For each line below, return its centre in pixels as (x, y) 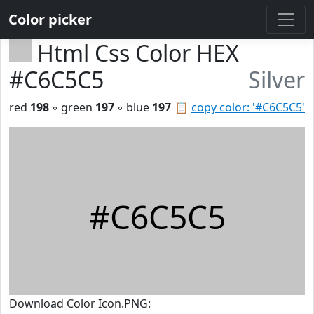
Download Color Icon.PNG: (80, 303)
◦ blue (133, 107)
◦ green (72, 107)
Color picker (50, 19)
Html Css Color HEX (138, 53)
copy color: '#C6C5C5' (248, 107)
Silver (277, 80)
